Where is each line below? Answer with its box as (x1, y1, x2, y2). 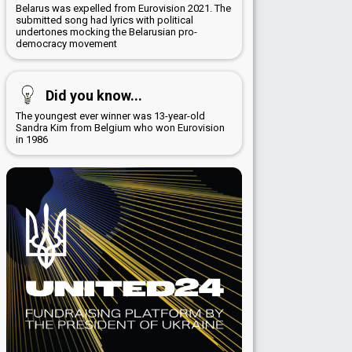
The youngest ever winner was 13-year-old (16, 109, 205, 122)
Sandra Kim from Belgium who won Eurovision (16, 121, 225, 134)
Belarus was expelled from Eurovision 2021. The (16, 2, 231, 14)
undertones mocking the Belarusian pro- (16, 25, 197, 38)
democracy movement (16, 37, 117, 49)
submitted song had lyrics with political (16, 13, 193, 26)
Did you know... (46, 86, 142, 104)
